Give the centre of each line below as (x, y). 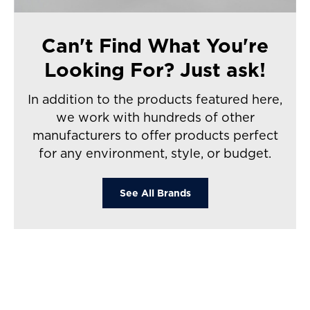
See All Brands (155, 193)
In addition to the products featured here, (155, 99)
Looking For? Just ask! (155, 69)
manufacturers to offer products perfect (155, 135)
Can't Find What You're (155, 45)
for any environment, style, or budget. (155, 153)
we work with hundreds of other (155, 117)
